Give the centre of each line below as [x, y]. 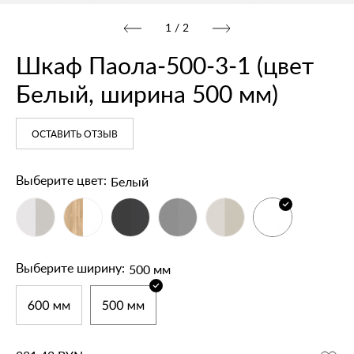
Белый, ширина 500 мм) [147, 95]
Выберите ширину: [70, 268]
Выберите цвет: [61, 181]
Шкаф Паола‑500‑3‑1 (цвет [165, 67]
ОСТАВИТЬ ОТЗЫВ [75, 134]
